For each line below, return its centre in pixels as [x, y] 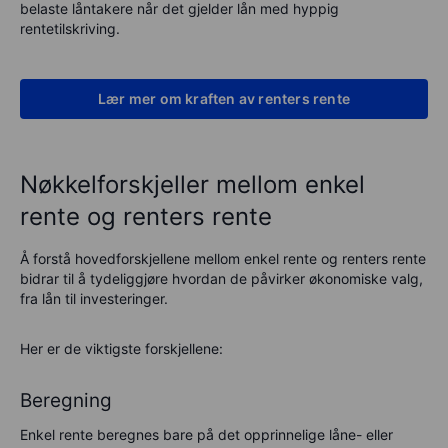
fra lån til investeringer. [94, 298]
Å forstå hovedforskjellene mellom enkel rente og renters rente [223, 258]
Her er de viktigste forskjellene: [121, 348]
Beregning [66, 400]
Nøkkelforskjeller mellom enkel [192, 184]
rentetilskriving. [70, 28]
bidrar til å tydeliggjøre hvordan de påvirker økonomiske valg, [221, 278]
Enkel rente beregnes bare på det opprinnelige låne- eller [206, 434]
